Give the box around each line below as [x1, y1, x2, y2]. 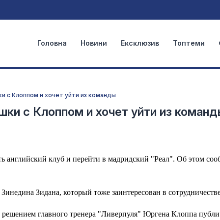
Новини [81, 39, 107, 47]
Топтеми [173, 39, 205, 47]
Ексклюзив [121, 39, 159, 47]
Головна [37, 39, 67, 47]
